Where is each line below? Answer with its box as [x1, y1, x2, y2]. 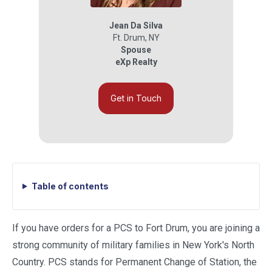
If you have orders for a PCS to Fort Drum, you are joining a [12, 222, 260, 234]
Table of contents [31, 181, 109, 191]
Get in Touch [110, 93, 161, 103]
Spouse [121, 45, 151, 55]
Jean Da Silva [109, 21, 163, 30]
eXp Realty [115, 57, 157, 67]
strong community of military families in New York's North [12, 239, 254, 251]
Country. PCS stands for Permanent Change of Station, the [12, 256, 257, 268]
